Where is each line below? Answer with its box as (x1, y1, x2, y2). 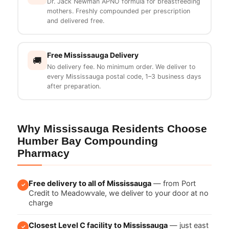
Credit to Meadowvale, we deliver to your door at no (29, 188, 209, 198)
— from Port (151, 178, 196, 188)
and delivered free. (47, 17, 104, 25)
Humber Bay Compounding (17, 134, 158, 147)
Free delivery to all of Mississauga (29, 178, 151, 188)
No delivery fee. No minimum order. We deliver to (47, 63, 195, 71)
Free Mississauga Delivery (47, 51, 139, 60)
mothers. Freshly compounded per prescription (47, 7, 190, 15)
